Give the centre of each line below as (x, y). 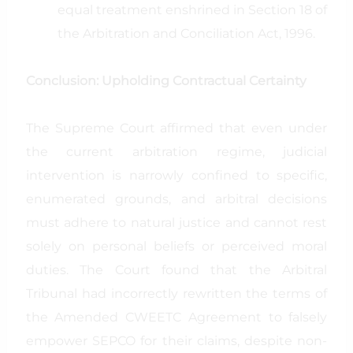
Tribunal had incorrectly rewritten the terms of (176, 294)
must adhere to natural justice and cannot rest (176, 223)
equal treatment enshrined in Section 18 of (192, 10)
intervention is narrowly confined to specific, (176, 175)
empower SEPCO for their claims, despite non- (176, 341)
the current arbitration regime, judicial (176, 152)
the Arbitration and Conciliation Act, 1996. (186, 33)
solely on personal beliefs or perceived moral (176, 246)
